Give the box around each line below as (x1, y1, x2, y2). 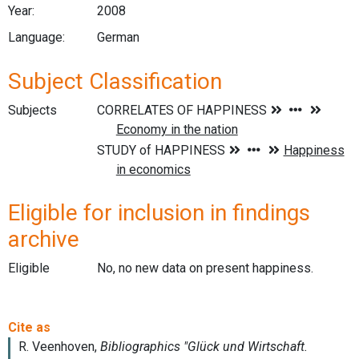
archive (8, 226, 79, 253)
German (96, 30, 139, 46)
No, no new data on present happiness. (96, 260, 313, 276)
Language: (8, 30, 65, 46)
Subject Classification (8, 67, 222, 95)
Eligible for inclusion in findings (8, 200, 310, 227)
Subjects (8, 102, 57, 118)
